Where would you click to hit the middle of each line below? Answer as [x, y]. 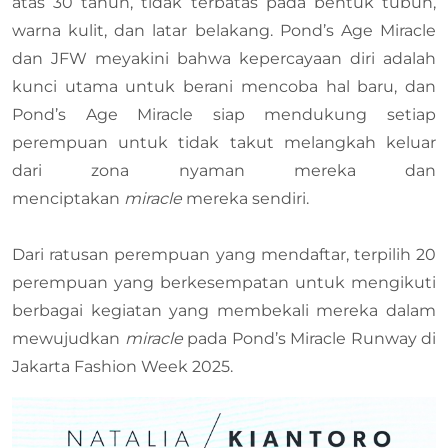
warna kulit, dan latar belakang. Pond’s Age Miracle [224, 31]
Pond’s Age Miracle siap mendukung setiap [224, 115]
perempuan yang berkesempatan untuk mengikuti [224, 283]
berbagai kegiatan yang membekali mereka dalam [224, 311]
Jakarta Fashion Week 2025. [124, 367]
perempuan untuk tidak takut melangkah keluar [224, 143]
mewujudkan [68, 339]
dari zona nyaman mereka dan [224, 171]
